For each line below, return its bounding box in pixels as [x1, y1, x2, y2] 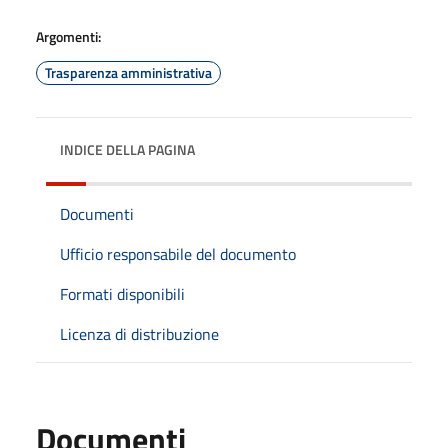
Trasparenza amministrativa [45, 61, 212, 83]
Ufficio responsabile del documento [60, 241, 296, 266]
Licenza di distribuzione [60, 321, 219, 346]
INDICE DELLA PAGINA [60, 138, 195, 160]
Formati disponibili [60, 281, 185, 306]
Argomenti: [36, 25, 101, 47]
